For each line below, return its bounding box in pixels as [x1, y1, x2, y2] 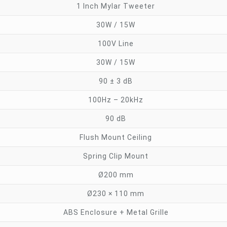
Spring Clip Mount [83, 152, 149, 160]
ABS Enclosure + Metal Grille [63, 208, 169, 216]
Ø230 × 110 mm [87, 190, 145, 198]
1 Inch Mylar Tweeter [77, 2, 156, 10]
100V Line [98, 40, 134, 48]
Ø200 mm [98, 171, 134, 179]
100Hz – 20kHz [88, 96, 144, 104]
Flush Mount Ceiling [80, 133, 153, 141]
